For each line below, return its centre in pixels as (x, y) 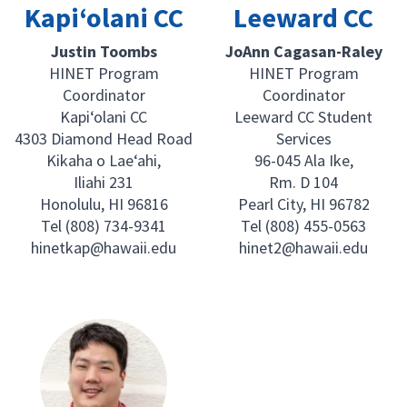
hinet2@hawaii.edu (303, 248)
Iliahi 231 (104, 183)
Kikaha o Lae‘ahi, (104, 161)
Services (303, 139)
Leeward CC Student (303, 117)
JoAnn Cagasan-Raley (303, 52)
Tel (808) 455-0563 (303, 226)
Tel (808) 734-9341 (104, 226)
